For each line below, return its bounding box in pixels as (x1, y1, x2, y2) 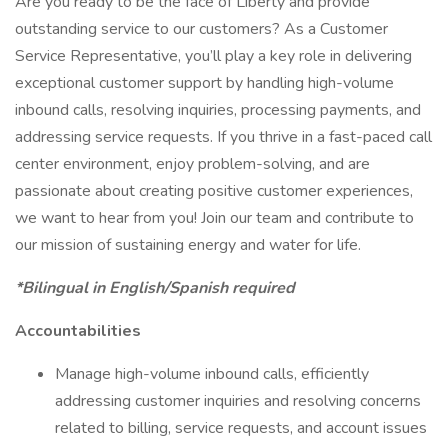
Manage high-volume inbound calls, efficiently (55, 363, 369, 385)
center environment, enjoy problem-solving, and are (15, 153, 370, 175)
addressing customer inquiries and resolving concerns (55, 390, 421, 412)
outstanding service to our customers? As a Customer (15, 18, 388, 40)
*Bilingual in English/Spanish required (15, 277, 295, 299)
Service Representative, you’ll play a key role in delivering (15, 45, 412, 67)
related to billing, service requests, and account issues (55, 417, 427, 439)
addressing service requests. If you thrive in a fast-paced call (15, 126, 432, 148)
